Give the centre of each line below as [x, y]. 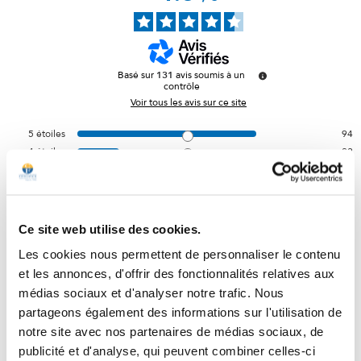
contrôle [181, 86]
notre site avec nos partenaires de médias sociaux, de [171, 331]
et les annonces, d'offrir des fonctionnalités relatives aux [177, 273]
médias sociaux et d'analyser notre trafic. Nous [151, 293]
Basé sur [137, 75]
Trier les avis [55, 237]
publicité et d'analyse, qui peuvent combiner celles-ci [167, 351]
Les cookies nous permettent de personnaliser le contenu [180, 254]
